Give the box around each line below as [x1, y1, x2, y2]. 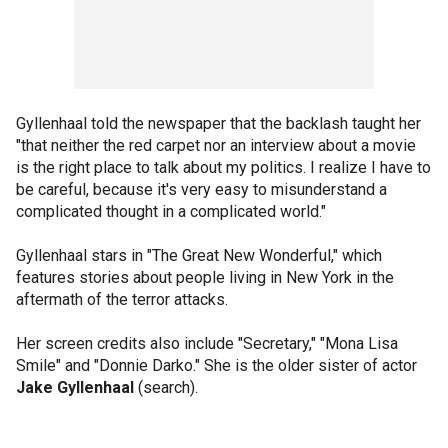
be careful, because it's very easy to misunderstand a [16, 180, 387, 199]
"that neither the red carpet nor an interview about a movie [16, 136, 416, 155]
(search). [134, 378, 198, 397]
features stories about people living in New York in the [16, 268, 394, 287]
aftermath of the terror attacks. [16, 290, 228, 309]
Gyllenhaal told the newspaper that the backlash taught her [16, 114, 421, 133]
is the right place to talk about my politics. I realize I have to [16, 158, 431, 177]
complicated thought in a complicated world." [16, 202, 326, 221]
